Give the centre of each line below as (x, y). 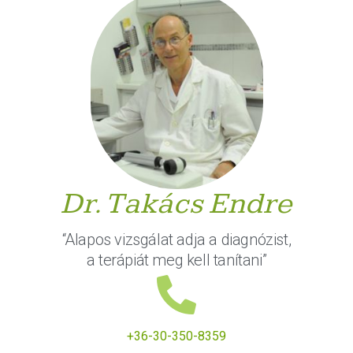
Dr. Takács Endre (176, 204)
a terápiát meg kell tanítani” (176, 260)
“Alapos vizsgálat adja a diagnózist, (176, 240)
